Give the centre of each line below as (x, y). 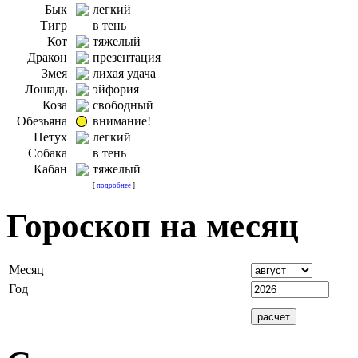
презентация (127, 57)
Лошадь (46, 89)
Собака (48, 153)
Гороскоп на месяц (153, 225)
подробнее (114, 185)
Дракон (47, 57)
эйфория (116, 89)
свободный (123, 105)
